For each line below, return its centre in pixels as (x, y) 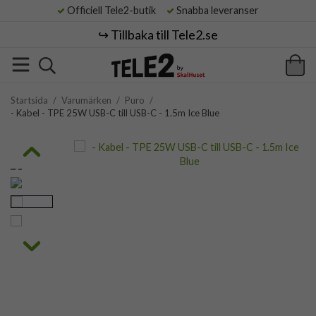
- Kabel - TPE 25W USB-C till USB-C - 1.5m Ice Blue (115, 113)
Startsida (29, 100)
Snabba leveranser (217, 10)
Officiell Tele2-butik (115, 10)
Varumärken (86, 100)
